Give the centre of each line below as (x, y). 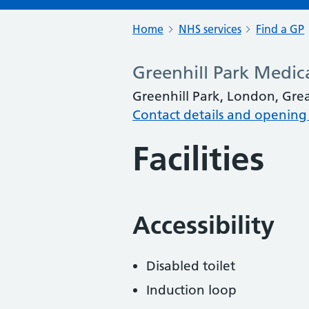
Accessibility (203, 225)
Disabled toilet (191, 266)
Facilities (198, 159)
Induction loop (191, 290)
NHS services (210, 29)
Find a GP (280, 29)
